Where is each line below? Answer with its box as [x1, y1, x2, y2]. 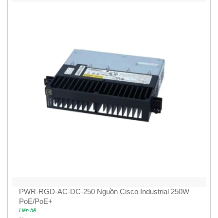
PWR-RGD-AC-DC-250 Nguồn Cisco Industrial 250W [19, 187, 189, 196]
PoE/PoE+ [19, 197, 53, 205]
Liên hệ [19, 207, 36, 213]
